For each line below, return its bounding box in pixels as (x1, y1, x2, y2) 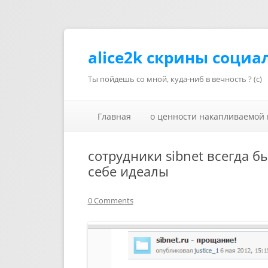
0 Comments (87, 195, 133, 206)
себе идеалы (87, 162, 169, 180)
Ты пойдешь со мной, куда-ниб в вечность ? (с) (87, 74, 262, 84)
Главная (97, 111, 131, 122)
